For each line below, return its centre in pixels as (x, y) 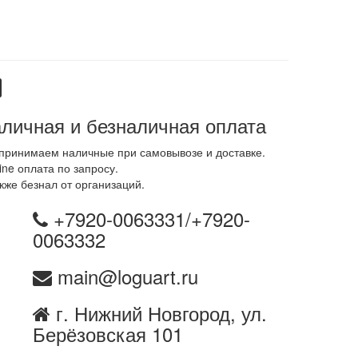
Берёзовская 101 (107, 334)
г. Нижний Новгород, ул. (158, 313)
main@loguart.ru (125, 276)
